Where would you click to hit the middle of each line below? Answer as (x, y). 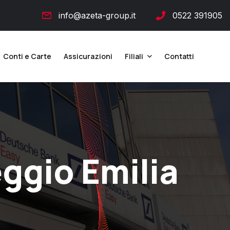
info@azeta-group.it (97, 15)
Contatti (179, 56)
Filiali (134, 56)
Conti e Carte (27, 56)
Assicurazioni (88, 56)
